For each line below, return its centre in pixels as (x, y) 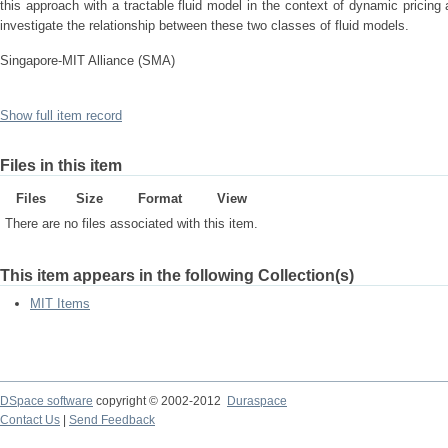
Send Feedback (112, 420)
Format (159, 198)
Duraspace (257, 401)
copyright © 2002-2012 (160, 401)
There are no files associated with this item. (131, 223)
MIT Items (60, 303)
